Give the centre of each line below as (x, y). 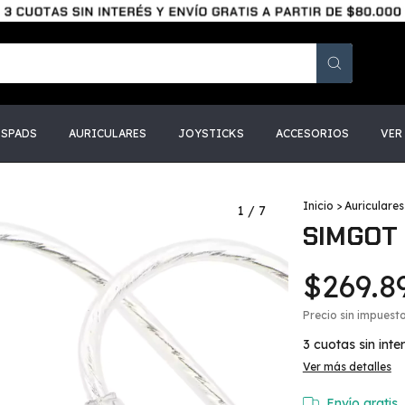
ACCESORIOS (312, 133)
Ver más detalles (347, 367)
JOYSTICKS (211, 133)
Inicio (318, 206)
